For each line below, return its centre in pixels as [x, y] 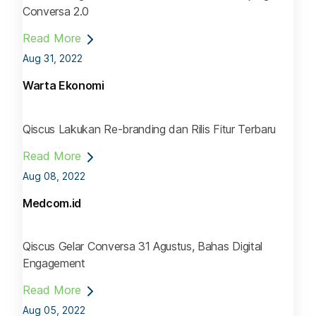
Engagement [54, 263]
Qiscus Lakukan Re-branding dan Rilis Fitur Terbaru [149, 129]
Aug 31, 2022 [53, 59]
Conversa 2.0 [56, 12]
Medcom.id [52, 203]
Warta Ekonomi [63, 86]
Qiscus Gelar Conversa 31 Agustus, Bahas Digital [142, 246]
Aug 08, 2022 [54, 176]
